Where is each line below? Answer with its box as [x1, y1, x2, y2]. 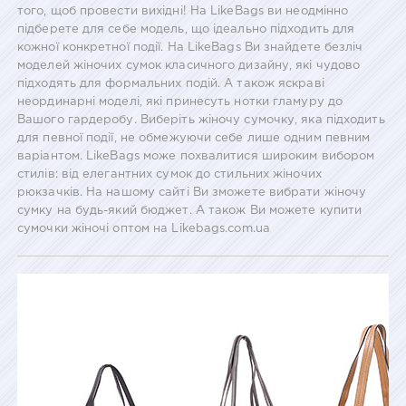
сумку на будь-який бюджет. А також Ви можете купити [17, 205, 362, 216]
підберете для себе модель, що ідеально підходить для [17, 24, 355, 34]
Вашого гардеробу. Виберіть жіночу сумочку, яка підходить [17, 114, 385, 125]
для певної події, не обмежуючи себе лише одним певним [17, 132, 371, 143]
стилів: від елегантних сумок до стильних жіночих [17, 169, 322, 179]
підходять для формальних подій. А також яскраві [17, 78, 324, 89]
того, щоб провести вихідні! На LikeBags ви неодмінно [17, 5, 349, 16]
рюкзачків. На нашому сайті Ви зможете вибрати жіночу [17, 187, 367, 198]
